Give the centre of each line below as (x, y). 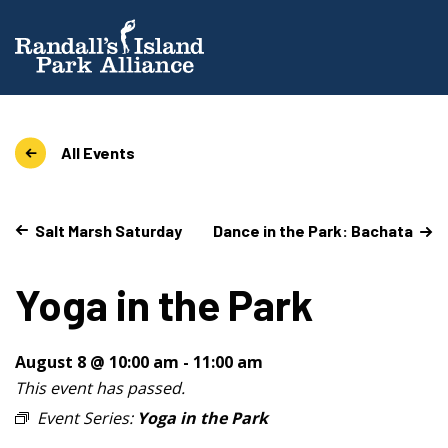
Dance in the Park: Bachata (313, 230)
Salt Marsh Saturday (108, 230)
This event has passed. (100, 387)
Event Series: (87, 417)
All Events (98, 152)
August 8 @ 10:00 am (97, 361)
